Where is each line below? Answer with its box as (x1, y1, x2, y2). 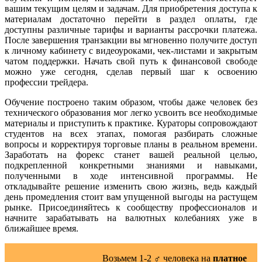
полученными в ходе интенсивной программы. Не (5, 170, 257, 181)
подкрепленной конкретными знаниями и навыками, (5, 160, 257, 170)
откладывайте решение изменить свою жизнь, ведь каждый (5, 181, 257, 191)
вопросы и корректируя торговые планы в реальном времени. (5, 139, 257, 149)
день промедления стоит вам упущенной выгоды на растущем (5, 191, 257, 202)
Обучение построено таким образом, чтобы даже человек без (5, 96, 257, 107)
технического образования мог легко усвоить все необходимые (5, 107, 257, 118)
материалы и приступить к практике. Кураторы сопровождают (5, 118, 257, 128)
